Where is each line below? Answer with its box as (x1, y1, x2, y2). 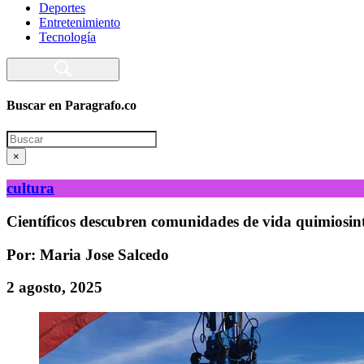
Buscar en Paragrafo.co (6, 98, 136, 113)
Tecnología (39, 30, 96, 44)
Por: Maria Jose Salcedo (6, 245, 169, 263)
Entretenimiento (39, 15, 120, 29)
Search (6, 129, 41, 144)
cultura (6, 180, 54, 197)
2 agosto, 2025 (6, 279, 102, 297)
